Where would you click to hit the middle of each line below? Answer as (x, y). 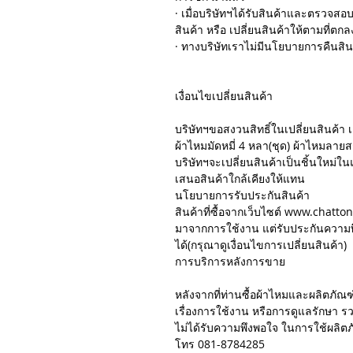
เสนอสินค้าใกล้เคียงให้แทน (240, 179)
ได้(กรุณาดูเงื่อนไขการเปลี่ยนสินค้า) (261, 245)
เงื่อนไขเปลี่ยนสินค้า (224, 96)
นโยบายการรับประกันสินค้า (242, 195)
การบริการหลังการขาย (230, 262)
